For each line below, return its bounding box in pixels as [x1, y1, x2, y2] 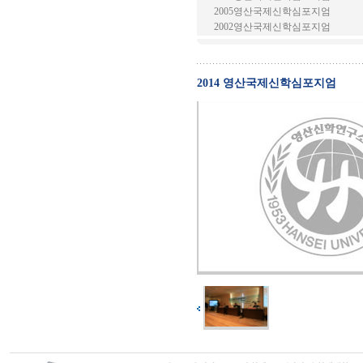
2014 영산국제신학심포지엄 [197, 77, 336, 89]
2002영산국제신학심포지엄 [214, 21, 331, 32]
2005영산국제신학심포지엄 [214, 6, 331, 17]
